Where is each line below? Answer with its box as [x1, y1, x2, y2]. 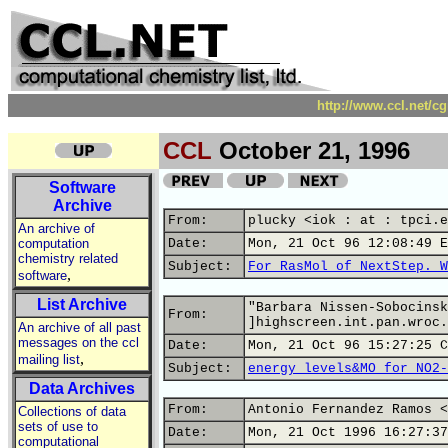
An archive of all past [18, 320, 141, 335]
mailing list [18, 352, 80, 367]
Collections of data [18, 404, 126, 419]
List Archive [37, 296, 127, 313]
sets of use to [18, 419, 98, 434]
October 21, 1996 [212, 137, 410, 164]
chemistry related [18, 251, 118, 266]
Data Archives [29, 380, 135, 397]
